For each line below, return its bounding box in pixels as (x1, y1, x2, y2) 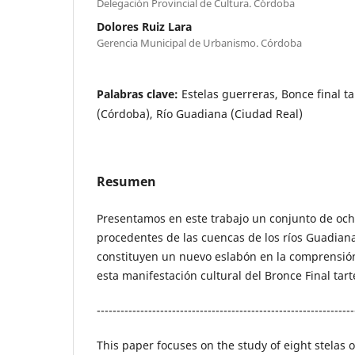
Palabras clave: (97, 86, 181, 101)
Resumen (97, 172, 156, 190)
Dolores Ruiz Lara (97, 18, 192, 34)
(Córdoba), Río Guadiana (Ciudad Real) (97, 105, 303, 121)
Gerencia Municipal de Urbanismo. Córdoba (97, 35, 302, 50)
